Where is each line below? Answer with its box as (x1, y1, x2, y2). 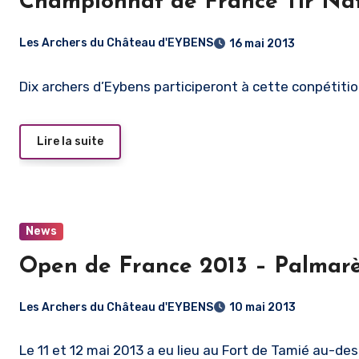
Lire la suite (37, 134, 103, 148)
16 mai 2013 (229, 36, 295, 50)
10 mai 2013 (229, 301, 296, 315)
